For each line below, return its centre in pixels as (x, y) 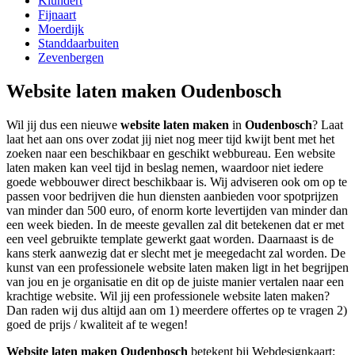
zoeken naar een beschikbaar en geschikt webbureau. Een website (171, 153)
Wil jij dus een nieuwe (63, 124)
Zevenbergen (71, 57)
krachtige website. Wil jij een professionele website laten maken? (168, 296)
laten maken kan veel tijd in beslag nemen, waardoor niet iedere (165, 167)
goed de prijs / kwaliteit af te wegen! (97, 324)
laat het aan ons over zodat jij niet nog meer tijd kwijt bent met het (170, 139)
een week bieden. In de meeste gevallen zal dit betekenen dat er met (175, 224)
